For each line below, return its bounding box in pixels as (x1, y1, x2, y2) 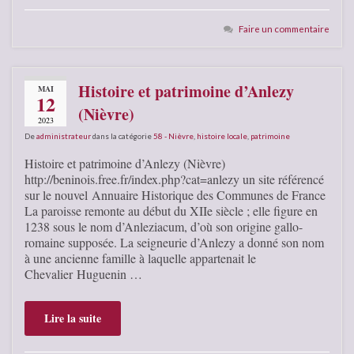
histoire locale (197, 130, 247, 141)
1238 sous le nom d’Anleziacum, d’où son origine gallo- (24, 217, 303, 235)
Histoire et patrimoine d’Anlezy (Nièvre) (24, 154, 225, 171)
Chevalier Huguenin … (24, 265, 142, 282)
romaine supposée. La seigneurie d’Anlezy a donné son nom (24, 233, 324, 250)
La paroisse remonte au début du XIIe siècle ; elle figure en (24, 201, 318, 219)
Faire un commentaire (239, 22, 330, 34)
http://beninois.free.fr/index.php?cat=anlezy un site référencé (24, 170, 324, 187)
